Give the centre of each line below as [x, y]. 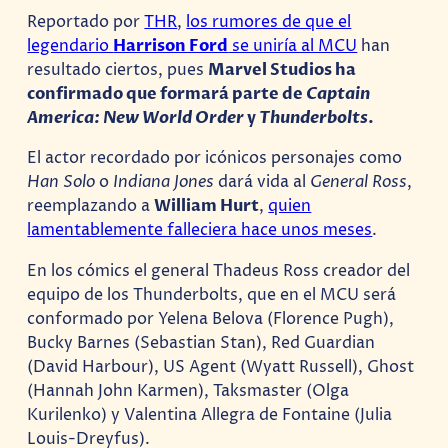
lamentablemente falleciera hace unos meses [200, 230]
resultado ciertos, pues [118, 70]
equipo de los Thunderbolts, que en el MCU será [212, 294]
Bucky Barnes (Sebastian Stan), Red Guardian [201, 342]
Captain [338, 94]
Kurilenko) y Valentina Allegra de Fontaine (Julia [210, 414]
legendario [70, 46]
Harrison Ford [171, 46]
